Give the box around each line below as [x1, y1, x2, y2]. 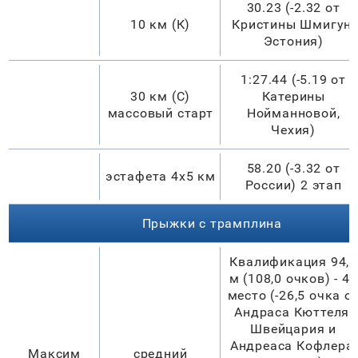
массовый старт [107, 105, 213, 121]
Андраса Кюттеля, [234, 304, 353, 320]
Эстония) [263, 33, 324, 49]
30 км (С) [130, 88, 191, 104]
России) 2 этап [245, 177, 342, 193]
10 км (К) [130, 16, 191, 32]
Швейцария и [250, 320, 337, 336]
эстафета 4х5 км [105, 168, 216, 184]
